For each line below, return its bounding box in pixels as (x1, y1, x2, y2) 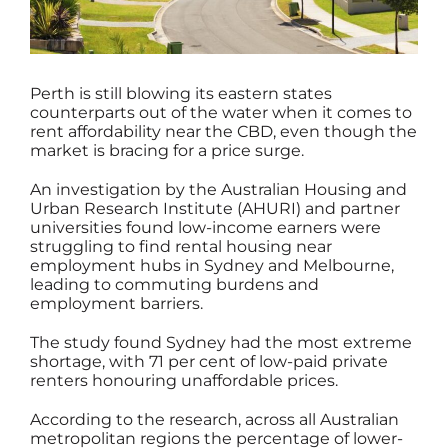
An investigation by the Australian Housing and (30, 180, 407, 200)
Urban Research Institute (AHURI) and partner (30, 199, 400, 219)
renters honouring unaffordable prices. (30, 371, 338, 391)
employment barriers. (30, 294, 203, 314)
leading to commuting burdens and (30, 275, 319, 295)
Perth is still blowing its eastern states (30, 84, 332, 104)
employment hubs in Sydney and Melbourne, (30, 256, 394, 276)
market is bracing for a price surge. (30, 141, 304, 161)
